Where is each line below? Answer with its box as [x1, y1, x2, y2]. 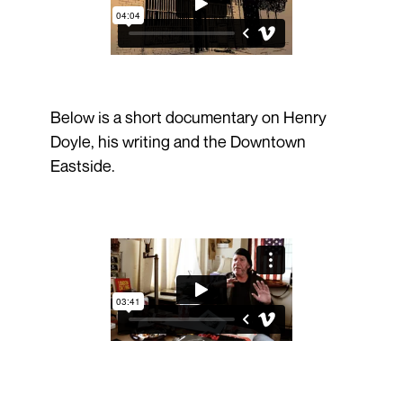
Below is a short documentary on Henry [49, 107, 327, 128]
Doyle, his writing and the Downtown [49, 131, 306, 152]
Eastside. [49, 156, 115, 176]
